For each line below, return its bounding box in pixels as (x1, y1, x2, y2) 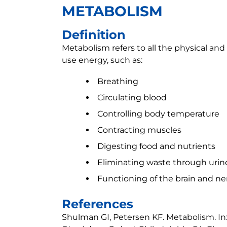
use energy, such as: (62, 55, 142, 65)
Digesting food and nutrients (97, 141, 215, 151)
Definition (62, 27, 126, 42)
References (62, 197, 133, 211)
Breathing (97, 77, 138, 86)
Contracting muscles (97, 125, 181, 135)
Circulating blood (97, 93, 167, 102)
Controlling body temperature (97, 109, 219, 119)
